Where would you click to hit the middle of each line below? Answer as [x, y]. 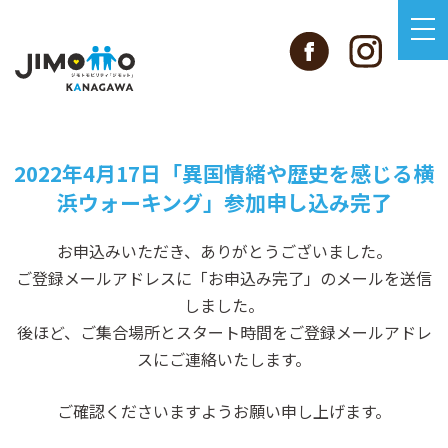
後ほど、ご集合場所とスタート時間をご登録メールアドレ [224, 331]
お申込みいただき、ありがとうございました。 [224, 250]
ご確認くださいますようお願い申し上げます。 [224, 411]
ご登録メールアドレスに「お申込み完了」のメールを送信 [224, 277]
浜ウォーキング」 [140, 201]
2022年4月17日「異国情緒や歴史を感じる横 [224, 172]
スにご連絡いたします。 [224, 358]
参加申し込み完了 [307, 201]
